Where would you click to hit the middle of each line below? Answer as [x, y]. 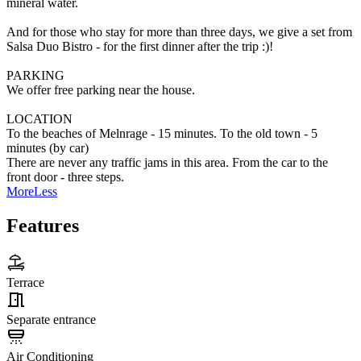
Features [43, 226]
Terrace [25, 283]
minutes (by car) [48, 148]
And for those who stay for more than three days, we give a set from [179, 32]
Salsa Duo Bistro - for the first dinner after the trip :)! [140, 47]
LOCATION [39, 119]
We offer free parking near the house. [101, 90]
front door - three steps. [65, 177]
